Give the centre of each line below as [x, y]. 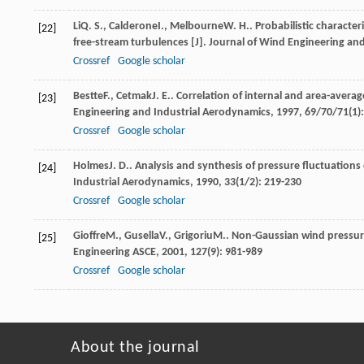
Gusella [142, 236]
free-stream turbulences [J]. [141, 43]
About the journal [135, 348]
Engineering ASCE [115, 253]
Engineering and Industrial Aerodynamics [172, 113]
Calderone [133, 27]
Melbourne [197, 27]
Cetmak [134, 97]
